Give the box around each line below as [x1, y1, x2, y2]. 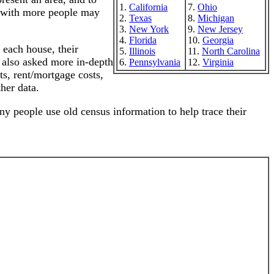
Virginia [202, 57, 234, 67]
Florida [129, 35, 157, 45]
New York [129, 24, 169, 34]
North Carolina [202, 46, 260, 56]
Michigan [198, 13, 234, 23]
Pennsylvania [129, 57, 180, 67]
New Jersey [198, 24, 243, 34]
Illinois [129, 46, 155, 56]
